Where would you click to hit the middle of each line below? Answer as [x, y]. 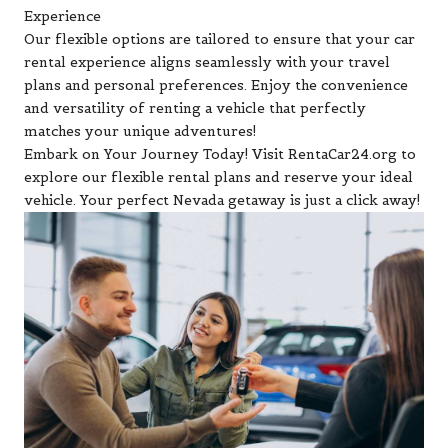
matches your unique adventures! [140, 131]
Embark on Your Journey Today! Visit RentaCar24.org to [220, 154]
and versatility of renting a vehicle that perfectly [195, 108]
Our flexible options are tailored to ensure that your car [219, 39]
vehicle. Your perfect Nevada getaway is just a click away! [222, 200]
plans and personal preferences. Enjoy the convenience [216, 85]
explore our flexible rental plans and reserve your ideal [218, 177]
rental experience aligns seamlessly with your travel [207, 62]
